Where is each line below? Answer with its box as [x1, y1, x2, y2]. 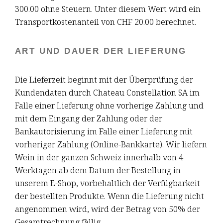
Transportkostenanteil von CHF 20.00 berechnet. [15, 16, 196, 28]
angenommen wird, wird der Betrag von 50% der [15, 203, 200, 215]
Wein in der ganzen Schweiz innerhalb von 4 [15, 151, 183, 163]
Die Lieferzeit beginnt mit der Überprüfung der [15, 73, 193, 85]
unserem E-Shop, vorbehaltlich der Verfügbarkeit [15, 177, 200, 189]
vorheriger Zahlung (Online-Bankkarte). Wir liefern [15, 138, 207, 150]
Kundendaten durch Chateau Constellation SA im [15, 86, 200, 98]
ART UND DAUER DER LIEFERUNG [15, 46, 187, 56]
